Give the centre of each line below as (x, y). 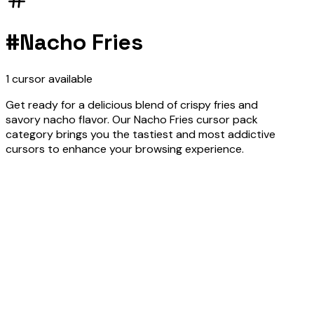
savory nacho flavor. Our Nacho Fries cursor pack (132, 119)
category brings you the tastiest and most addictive (141, 134)
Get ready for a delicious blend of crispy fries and (132, 104)
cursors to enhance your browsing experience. (125, 149)
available (69, 78)
